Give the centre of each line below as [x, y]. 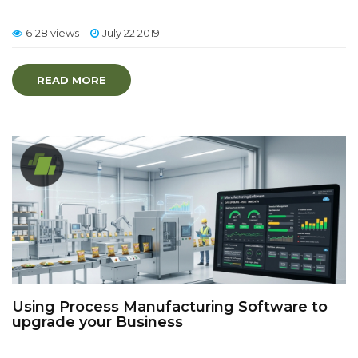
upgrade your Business [97, 322]
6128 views [52, 33]
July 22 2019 [131, 33]
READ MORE [72, 80]
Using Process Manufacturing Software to [170, 307]
